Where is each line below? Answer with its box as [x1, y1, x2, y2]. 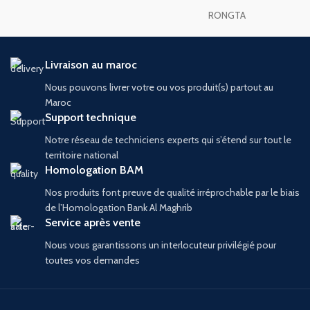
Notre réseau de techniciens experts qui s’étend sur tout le [45, 133, 291, 146]
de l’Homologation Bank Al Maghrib [45, 201, 192, 214]
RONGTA [208, 8, 246, 21]
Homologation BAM [45, 163, 143, 176]
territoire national [45, 148, 118, 161]
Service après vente [45, 215, 140, 229]
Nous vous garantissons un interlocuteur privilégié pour [45, 238, 276, 251]
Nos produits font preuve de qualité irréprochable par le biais [45, 185, 300, 199]
